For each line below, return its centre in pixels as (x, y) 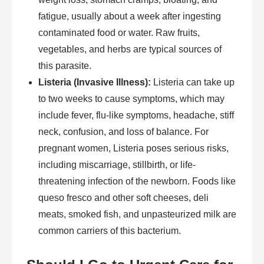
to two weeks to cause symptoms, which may (131, 99)
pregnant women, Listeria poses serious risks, (133, 148)
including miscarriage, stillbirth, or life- (117, 165)
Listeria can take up (193, 82)
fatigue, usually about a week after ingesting (130, 16)
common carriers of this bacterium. (110, 231)
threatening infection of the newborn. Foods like (137, 181)
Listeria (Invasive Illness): (95, 82)
